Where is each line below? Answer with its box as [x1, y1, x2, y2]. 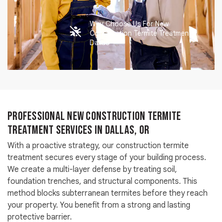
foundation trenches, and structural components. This [7, 176, 197, 186]
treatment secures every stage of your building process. [7, 152, 206, 163]
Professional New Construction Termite [7, 109, 181, 123]
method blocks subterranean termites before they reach [7, 188, 208, 198]
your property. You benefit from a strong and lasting [7, 200, 190, 210]
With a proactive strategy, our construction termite [7, 140, 189, 151]
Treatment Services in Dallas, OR [7, 122, 149, 137]
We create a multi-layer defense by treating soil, [7, 164, 177, 174]
